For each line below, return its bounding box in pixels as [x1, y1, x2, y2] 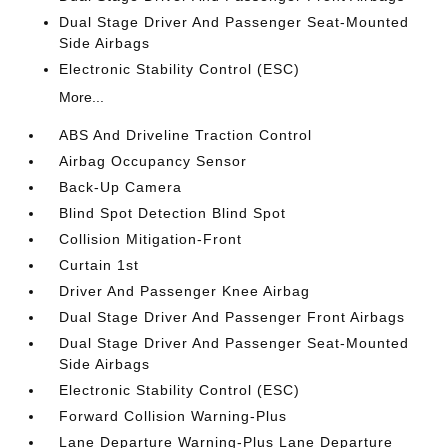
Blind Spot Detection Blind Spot [59, 204, 287, 221]
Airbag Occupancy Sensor [59, 152, 248, 169]
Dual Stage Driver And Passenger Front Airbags [59, 308, 406, 325]
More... [59, 88, 105, 105]
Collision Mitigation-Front [59, 230, 243, 247]
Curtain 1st [59, 256, 140, 273]
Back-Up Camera [59, 178, 183, 195]
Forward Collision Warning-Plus [59, 407, 288, 424]
